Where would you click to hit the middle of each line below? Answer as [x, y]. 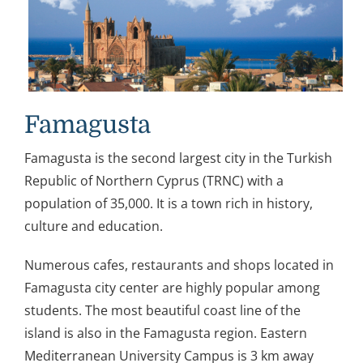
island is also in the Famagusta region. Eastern [166, 333]
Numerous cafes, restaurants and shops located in [179, 265]
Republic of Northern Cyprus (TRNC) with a [154, 181]
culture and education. [94, 226]
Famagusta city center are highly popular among [172, 288]
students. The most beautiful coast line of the [162, 311]
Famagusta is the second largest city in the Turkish [178, 158]
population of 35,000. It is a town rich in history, [169, 204]
